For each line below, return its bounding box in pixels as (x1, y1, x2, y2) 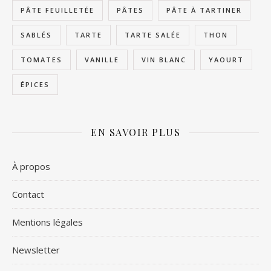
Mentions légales (12, 216, 83, 229)
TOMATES (21, 55, 62, 65)
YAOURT (209, 55, 244, 65)
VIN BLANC (142, 55, 186, 65)
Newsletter (12, 244, 60, 256)
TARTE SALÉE (125, 30, 181, 40)
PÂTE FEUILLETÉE (21, 5, 94, 15)
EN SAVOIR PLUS (91, 126, 180, 139)
